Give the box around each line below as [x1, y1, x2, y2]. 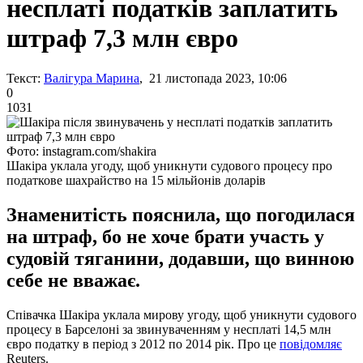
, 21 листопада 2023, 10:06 [139, 70, 287, 85]
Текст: [6, 70, 41, 85]
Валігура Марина [44, 70, 139, 85]
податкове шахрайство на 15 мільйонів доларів [6, 173, 266, 187]
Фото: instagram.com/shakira [6, 143, 156, 158]
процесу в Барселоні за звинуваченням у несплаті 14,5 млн [6, 322, 331, 336]
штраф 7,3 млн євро [6, 23, 238, 53]
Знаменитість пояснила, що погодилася [6, 203, 355, 225]
